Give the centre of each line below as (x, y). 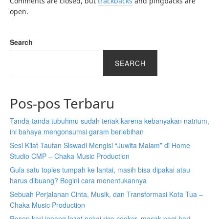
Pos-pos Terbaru (62, 103)
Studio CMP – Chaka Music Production (70, 156)
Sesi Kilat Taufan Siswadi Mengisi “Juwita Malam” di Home (100, 145)
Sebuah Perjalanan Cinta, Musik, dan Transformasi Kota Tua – (106, 194)
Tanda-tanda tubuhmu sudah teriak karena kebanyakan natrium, (109, 121)
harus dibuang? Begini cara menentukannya (78, 180)
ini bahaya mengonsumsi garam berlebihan (77, 131)
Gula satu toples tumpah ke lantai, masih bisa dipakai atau (100, 170)
